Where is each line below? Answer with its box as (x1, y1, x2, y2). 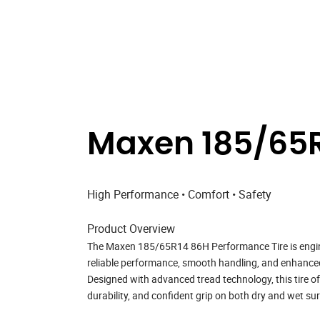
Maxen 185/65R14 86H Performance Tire (106, 239, 288, 253)
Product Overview (87, 221, 175, 236)
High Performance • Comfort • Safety (87, 186, 271, 202)
